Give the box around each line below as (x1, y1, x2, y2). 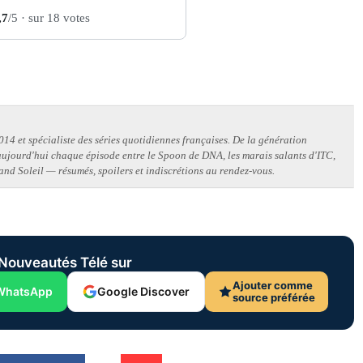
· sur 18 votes (17, 11, 90, 25)
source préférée (232, 291, 315, 305)
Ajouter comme (232, 279, 313, 293)
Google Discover (96, 284, 190, 299)
